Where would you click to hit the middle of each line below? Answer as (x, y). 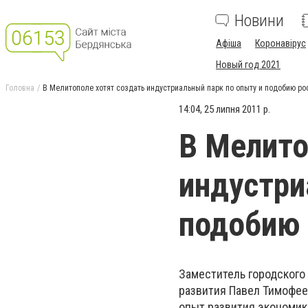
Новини (259, 21)
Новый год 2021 (248, 65)
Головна (20, 88)
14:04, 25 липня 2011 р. (224, 109)
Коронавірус (280, 43)
